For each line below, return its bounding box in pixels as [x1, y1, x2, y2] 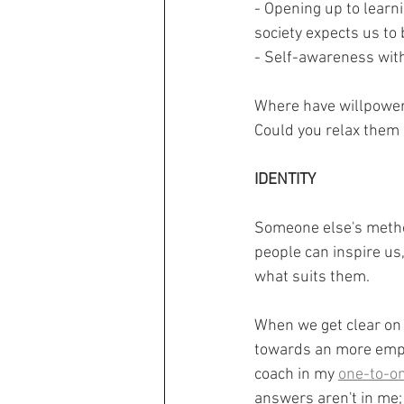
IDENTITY [254, 170, 316, 190]
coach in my [254, 365, 338, 385]
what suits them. [254, 268, 370, 288]
